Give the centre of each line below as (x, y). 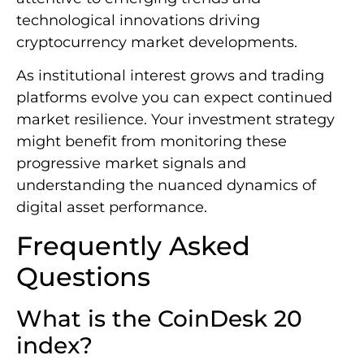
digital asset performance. (112, 208)
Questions (83, 276)
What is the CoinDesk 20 (159, 318)
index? (54, 345)
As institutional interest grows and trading (170, 76)
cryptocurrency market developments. (157, 42)
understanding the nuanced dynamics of (166, 186)
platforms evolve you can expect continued (174, 98)
